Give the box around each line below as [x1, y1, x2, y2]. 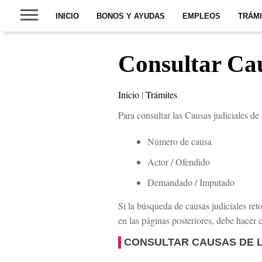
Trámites [146, 88, 178, 101]
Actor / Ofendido [147, 156, 211, 168]
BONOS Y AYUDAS [96, 12, 165, 20]
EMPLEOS [182, 12, 220, 20]
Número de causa [147, 135, 212, 148]
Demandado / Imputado [147, 176, 235, 189]
